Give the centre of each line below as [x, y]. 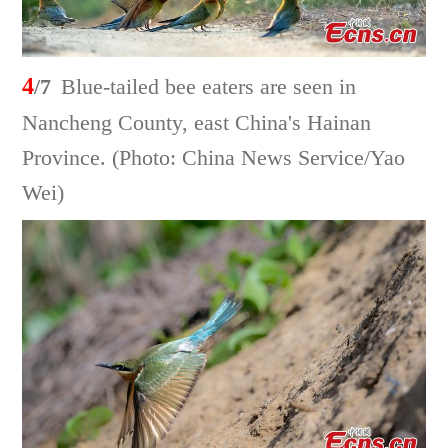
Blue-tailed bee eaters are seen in [209, 86]
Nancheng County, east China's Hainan [197, 122]
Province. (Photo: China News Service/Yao [214, 157]
